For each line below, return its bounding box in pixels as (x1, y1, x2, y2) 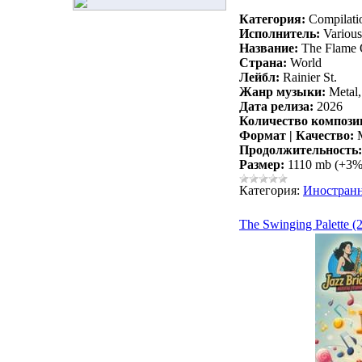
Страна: (239, 56, 287, 70)
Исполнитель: (239, 27, 320, 41)
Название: (239, 41, 298, 56)
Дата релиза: (239, 99, 314, 114)
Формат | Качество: (239, 128, 354, 143)
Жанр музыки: (239, 85, 326, 99)
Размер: (239, 158, 284, 172)
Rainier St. (280, 70, 337, 85)
